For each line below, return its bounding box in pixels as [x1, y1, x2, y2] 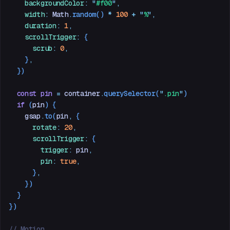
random [72, 9, 96, 19]
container [60, 88, 100, 98]
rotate [9, 122, 56, 132]
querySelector [104, 88, 156, 98]
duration [9, 21, 56, 30]
